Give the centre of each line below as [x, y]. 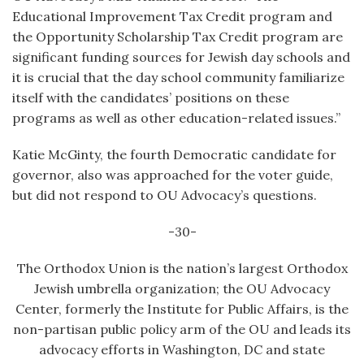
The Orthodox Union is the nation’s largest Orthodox [182, 268]
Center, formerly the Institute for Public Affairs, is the [182, 309]
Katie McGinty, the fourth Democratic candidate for [174, 154]
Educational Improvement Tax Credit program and [172, 16]
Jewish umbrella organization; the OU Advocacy [182, 288]
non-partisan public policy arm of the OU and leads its [182, 329]
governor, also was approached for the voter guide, [173, 175]
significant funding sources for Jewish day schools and [181, 57]
